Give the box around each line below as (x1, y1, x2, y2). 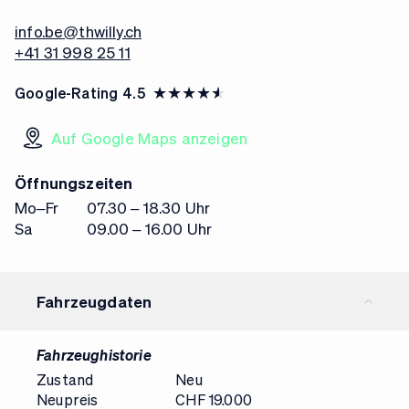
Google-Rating (15, 83, 119, 102)
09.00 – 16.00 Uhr (83, 218, 213, 238)
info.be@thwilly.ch (15, 21, 142, 41)
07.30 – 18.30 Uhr (83, 197, 211, 217)
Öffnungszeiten (15, 173, 133, 193)
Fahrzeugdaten (37, 290, 152, 311)
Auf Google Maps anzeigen (51, 127, 248, 148)
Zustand (37, 370, 94, 389)
